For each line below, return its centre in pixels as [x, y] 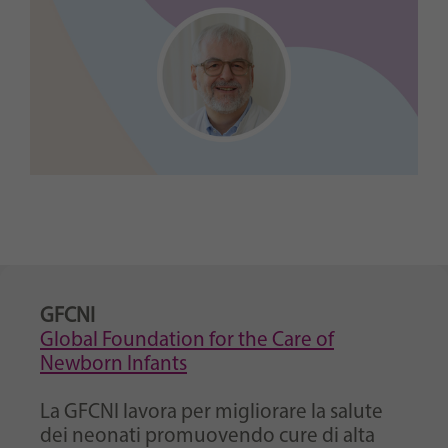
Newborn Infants [113, 364]
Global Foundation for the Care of [187, 340]
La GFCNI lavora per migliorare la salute [211, 412]
